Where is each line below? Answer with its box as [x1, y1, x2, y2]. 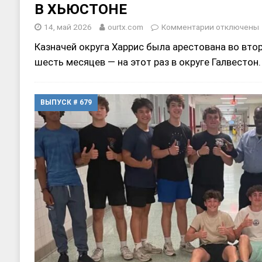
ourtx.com [107, 22, 143, 32]
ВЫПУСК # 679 [40, 98, 92, 107]
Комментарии [161, 22, 214, 32]
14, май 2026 [43, 22, 92, 32]
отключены [213, 22, 259, 32]
